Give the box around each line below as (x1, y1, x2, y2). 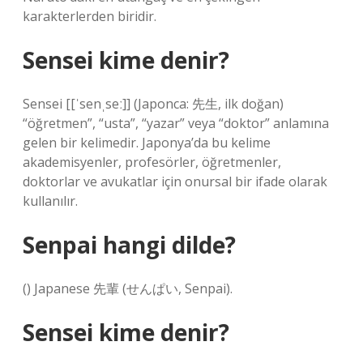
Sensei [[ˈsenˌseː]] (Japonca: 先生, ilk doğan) (23, 95, 284, 113)
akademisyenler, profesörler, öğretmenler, (23, 153, 281, 171)
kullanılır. (23, 192, 78, 210)
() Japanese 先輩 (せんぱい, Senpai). (23, 280, 233, 297)
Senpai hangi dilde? (23, 229, 236, 260)
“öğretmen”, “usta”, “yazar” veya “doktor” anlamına (23, 114, 329, 132)
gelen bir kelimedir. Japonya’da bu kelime (23, 134, 271, 152)
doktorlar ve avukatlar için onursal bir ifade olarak (23, 173, 327, 190)
